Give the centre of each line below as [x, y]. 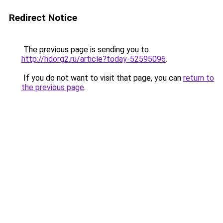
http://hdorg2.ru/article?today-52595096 [94, 59]
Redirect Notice [43, 18]
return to [199, 78]
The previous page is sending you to [85, 50]
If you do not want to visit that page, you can [102, 78]
